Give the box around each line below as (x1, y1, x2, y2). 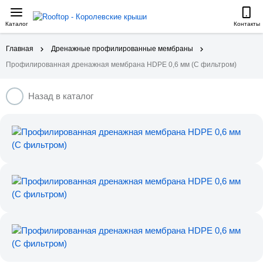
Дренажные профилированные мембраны (51, 45, 193, 53)
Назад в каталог (28, 91, 93, 101)
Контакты (233, 20, 260, 27)
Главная (6, 45, 33, 53)
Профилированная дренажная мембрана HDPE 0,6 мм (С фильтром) (6, 60, 237, 69)
